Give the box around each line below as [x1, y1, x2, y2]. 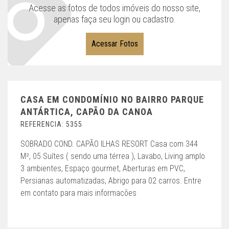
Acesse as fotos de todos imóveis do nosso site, [29, 3, 200, 14]
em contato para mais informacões [20, 188, 136, 198]
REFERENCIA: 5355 [20, 120, 82, 129]
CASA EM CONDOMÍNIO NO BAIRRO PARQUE [20, 94, 204, 105]
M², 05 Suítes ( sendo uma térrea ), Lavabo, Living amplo [20, 151, 205, 162]
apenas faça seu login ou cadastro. [53, 14, 176, 25]
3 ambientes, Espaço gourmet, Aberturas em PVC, [20, 164, 185, 174]
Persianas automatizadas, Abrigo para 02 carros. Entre [20, 176, 201, 186]
